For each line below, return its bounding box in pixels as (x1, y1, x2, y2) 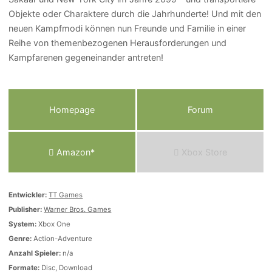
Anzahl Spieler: (8, 248, 61, 257)
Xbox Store (178, 146, 227, 157)
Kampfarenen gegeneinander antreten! (8, 52, 164, 63)
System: (8, 219, 37, 228)
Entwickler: (8, 190, 47, 199)
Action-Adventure (32, 234, 93, 243)
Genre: (8, 234, 32, 243)
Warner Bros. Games (44, 205, 112, 214)
